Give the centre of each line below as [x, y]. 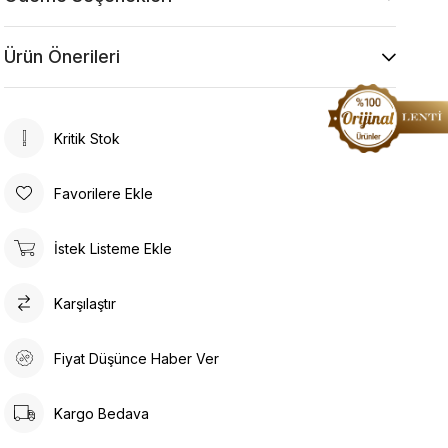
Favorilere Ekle [104, 193]
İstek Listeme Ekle [113, 248]
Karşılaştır [85, 303]
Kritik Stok [87, 138]
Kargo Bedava [102, 413]
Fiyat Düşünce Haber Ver [137, 358]
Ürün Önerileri [62, 56]
